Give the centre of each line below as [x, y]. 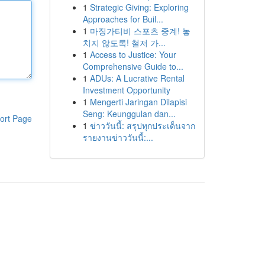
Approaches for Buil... [123, 19]
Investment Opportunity [126, 90]
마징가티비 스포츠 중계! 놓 [140, 31]
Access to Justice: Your [133, 54]
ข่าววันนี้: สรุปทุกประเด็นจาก [142, 125]
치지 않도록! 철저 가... [124, 43]
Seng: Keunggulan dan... [129, 114]
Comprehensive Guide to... [133, 66]
